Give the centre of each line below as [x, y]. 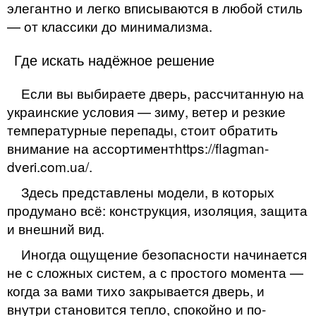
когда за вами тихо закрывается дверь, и [136, 290]
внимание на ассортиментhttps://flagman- [138, 147]
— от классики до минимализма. [110, 25]
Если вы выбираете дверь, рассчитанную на [163, 92]
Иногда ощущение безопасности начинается [164, 253]
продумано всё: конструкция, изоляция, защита [157, 209]
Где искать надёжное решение [114, 59]
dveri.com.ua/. [50, 166]
